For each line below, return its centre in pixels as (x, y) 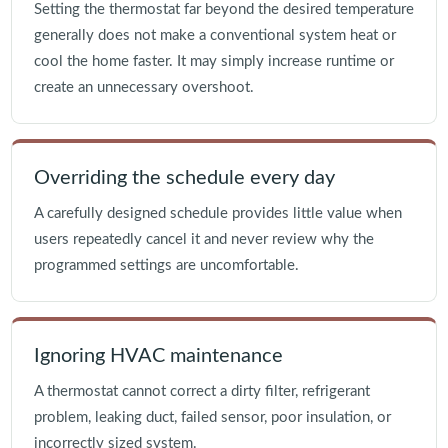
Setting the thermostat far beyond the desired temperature (223, 10)
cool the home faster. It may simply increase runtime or (213, 62)
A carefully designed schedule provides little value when (217, 214)
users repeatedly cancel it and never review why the (203, 240)
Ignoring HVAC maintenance (158, 356)
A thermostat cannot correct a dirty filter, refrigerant (201, 392)
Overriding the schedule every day (184, 178)
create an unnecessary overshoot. (143, 88)
